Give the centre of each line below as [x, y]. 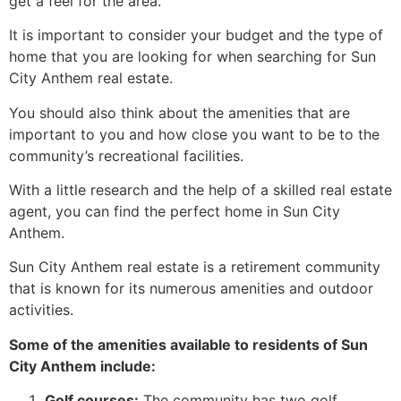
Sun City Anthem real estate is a [120, 267]
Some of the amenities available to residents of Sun [188, 344]
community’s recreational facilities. [126, 155]
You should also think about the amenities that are [179, 112]
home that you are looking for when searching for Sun [192, 57]
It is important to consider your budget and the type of [196, 35]
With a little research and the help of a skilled [165, 189]
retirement [266, 267]
